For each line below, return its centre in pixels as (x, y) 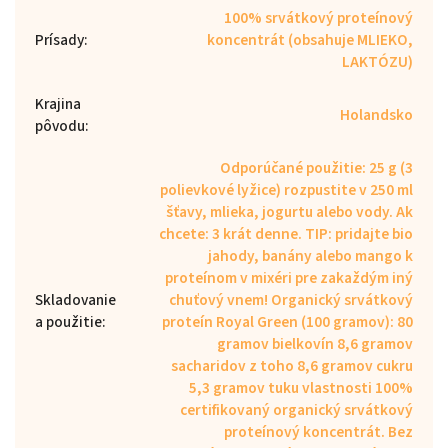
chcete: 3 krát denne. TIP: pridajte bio (286, 233)
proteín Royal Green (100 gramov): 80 (287, 321)
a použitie (68, 321)
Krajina (58, 103)
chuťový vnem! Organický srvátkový (291, 299)
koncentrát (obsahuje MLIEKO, (310, 39)
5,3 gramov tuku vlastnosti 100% (301, 387)
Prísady (59, 39)
